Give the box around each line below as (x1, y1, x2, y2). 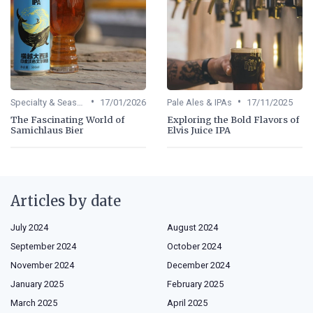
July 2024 (10, 221, 48, 233)
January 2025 (10, 278, 64, 289)
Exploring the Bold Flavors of (167, 113, 299, 125)
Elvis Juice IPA (167, 124, 231, 136)
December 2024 (167, 259, 230, 270)
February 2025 (167, 278, 224, 289)
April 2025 (167, 297, 208, 308)
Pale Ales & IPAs (167, 96, 232, 108)
